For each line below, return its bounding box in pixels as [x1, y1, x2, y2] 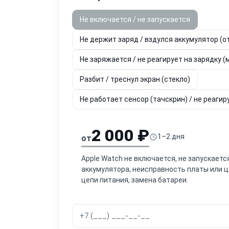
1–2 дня [157, 132, 185, 141]
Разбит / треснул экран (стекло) [80, 75, 190, 83]
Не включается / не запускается [80, 15, 190, 24]
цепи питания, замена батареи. [81, 175, 188, 184]
